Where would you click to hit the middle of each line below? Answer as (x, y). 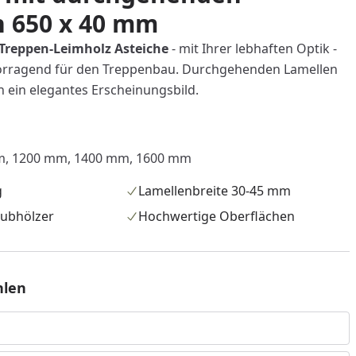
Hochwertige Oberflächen (217, 216)
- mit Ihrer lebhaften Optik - (252, 48)
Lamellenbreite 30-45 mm (215, 191)
